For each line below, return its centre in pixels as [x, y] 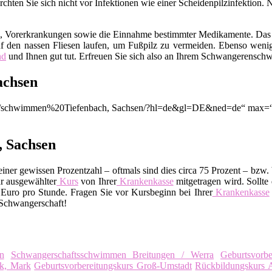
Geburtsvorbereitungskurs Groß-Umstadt [113, 265]
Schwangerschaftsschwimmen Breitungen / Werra [112, 254]
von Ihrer [97, 181]
